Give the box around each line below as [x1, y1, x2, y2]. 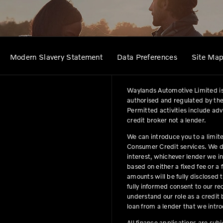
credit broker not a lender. [127, 115, 206, 124]
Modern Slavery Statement [9, 52, 103, 61]
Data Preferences [117, 52, 177, 61]
